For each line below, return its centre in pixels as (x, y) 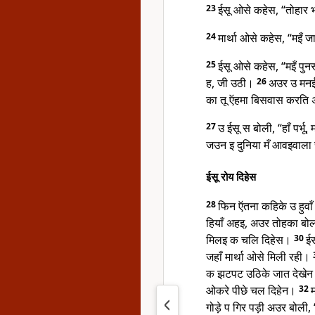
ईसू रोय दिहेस (231, 176)
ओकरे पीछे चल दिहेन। (252, 290)
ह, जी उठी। (231, 83)
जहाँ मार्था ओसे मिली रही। (259, 257)
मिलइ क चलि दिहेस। (250, 240)
